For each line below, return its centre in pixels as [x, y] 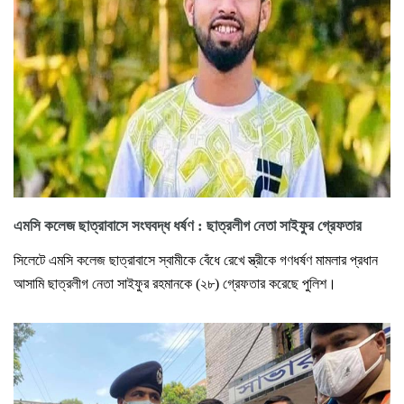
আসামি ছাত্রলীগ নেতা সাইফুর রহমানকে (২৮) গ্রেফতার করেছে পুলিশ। [175, 283]
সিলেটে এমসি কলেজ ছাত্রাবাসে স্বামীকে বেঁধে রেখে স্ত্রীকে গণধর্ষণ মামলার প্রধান [196, 260]
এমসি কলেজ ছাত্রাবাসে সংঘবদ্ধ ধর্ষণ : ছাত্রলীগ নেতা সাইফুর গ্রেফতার [188, 225]
